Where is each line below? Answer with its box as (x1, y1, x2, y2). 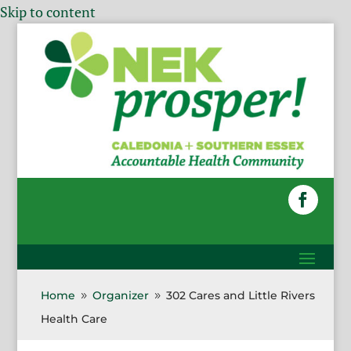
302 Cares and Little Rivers (166, 288, 316, 302)
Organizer (92, 288, 150, 302)
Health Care (41, 311, 108, 326)
